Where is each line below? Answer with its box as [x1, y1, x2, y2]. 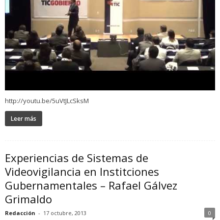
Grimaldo [5, 192, 52, 206]
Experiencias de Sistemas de [5, 150, 148, 165]
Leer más [11, 114, 36, 123]
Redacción [5, 209, 35, 217]
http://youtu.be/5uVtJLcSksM [5, 96, 89, 105]
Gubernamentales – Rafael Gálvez [5, 178, 177, 192]
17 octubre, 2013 [43, 209, 86, 217]
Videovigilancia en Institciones [5, 164, 159, 179]
